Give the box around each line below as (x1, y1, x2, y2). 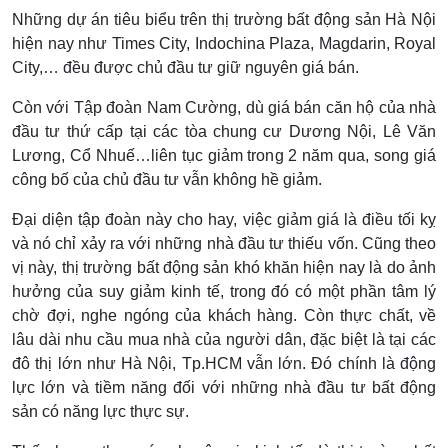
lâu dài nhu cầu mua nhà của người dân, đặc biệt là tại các (12, 330, 436, 348)
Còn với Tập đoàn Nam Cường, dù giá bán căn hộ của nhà (12, 98, 436, 116)
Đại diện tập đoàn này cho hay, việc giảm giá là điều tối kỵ (12, 210, 436, 228)
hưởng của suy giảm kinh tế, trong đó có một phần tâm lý (12, 282, 436, 300)
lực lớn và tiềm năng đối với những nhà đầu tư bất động (12, 378, 436, 396)
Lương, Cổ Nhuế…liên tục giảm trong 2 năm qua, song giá (12, 146, 436, 164)
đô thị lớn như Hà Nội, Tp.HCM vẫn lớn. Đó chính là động (12, 354, 436, 372)
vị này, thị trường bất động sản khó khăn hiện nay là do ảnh (12, 258, 436, 276)
